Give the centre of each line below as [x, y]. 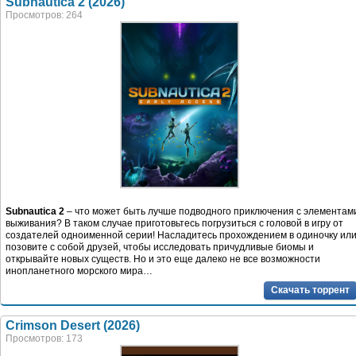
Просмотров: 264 [44, 15]
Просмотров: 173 [44, 338]
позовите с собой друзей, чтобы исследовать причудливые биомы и [160, 248]
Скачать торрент [310, 290]
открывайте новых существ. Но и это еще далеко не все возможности [163, 259]
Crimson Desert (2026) [73, 325]
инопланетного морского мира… [79, 271]
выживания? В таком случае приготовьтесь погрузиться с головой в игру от [174, 224]
